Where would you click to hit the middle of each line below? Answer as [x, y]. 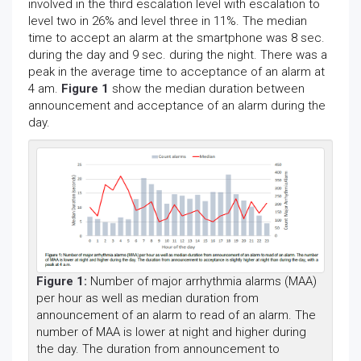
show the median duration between [208, 89]
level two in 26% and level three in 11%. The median [168, 21]
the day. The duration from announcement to [158, 349]
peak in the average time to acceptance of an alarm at [176, 72]
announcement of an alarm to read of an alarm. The [176, 315]
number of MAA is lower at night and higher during [171, 332]
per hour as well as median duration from [147, 298]
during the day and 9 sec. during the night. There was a [178, 55]
